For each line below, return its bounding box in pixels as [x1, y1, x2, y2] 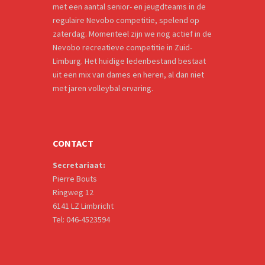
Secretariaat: [53, 159, 105, 170]
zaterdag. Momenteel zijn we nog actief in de [53, 28, 212, 39]
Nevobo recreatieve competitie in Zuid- [53, 41, 192, 53]
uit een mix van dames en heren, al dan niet [53, 69, 204, 80]
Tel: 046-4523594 [53, 214, 110, 225]
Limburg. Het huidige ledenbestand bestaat [53, 55, 206, 66]
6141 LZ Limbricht [53, 200, 114, 211]
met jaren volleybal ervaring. [53, 82, 153, 93]
